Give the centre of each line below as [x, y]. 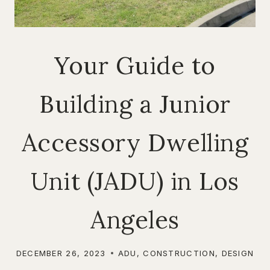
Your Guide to [135, 65]
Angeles [135, 220]
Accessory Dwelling [135, 143]
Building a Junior [135, 104]
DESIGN [238, 253]
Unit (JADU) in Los [135, 181]
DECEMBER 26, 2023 [61, 253]
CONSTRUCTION [179, 253]
